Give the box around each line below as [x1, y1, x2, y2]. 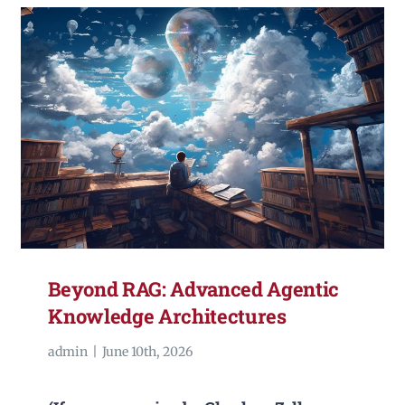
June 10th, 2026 [102, 344, 193, 361]
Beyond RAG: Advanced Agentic [48, 276, 340, 303]
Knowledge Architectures [48, 303, 287, 330]
